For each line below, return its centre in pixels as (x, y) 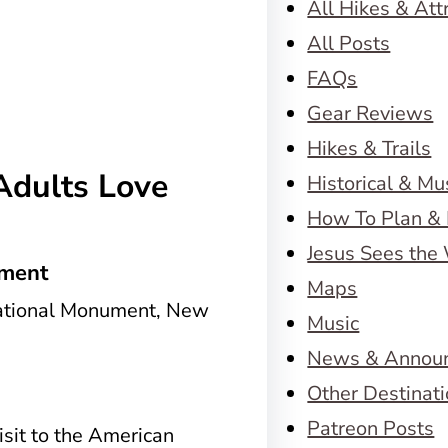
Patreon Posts (371, 428)
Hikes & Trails (369, 148)
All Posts (349, 43)
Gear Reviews (370, 113)
